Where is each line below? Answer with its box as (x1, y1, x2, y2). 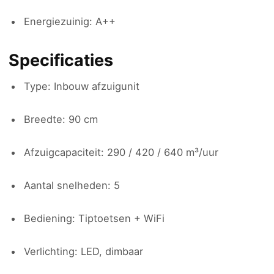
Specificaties (9, 50, 113, 70)
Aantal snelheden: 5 (24, 179, 120, 191)
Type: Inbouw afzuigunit (24, 80, 139, 92)
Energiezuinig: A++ (24, 15, 116, 28)
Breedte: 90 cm (24, 113, 98, 125)
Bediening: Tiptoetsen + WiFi (24, 212, 165, 224)
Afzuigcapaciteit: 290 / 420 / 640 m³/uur (24, 146, 218, 158)
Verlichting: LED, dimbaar (24, 245, 143, 257)
